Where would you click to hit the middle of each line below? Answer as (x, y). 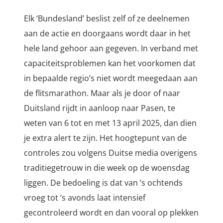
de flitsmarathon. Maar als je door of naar (102, 93)
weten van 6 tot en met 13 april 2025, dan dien (110, 123)
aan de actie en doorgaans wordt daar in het (107, 34)
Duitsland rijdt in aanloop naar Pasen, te (100, 108)
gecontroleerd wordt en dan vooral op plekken (111, 213)
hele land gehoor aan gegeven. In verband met (111, 49)
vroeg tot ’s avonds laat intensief (85, 198)
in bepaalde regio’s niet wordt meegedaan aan (111, 78)
